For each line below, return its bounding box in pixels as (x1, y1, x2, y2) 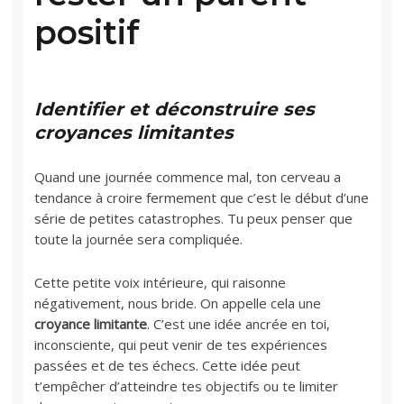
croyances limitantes (34, 121, 234, 143)
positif (34, 12, 141, 52)
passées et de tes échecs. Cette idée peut (34, 355, 301, 374)
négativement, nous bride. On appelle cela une (34, 293, 322, 312)
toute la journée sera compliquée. (34, 229, 243, 248)
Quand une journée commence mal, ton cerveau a (34, 167, 342, 186)
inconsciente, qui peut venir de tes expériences (34, 335, 328, 353)
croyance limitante (34, 314, 148, 333)
